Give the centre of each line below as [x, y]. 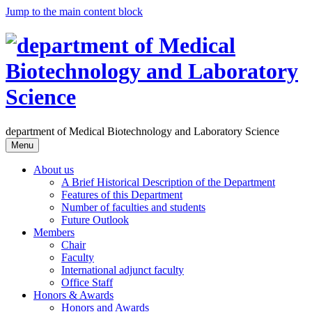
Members [54, 232]
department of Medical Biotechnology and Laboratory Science [142, 131]
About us [54, 169]
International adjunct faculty [123, 270]
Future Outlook [95, 219]
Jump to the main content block [74, 11]
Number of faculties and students [133, 207]
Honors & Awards [73, 295]
